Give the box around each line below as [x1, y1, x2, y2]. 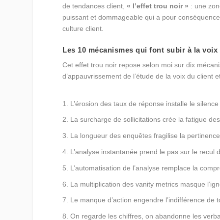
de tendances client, [62, 1, 127, 10]
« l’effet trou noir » [127, 1, 189, 10]
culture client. [62, 24, 104, 32]
